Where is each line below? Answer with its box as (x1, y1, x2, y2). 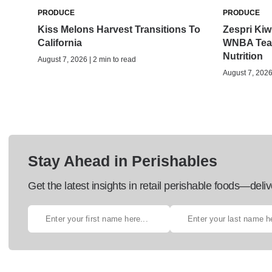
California (38, 37, 82, 48)
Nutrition (222, 50, 263, 61)
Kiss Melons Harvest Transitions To (38, 24, 200, 35)
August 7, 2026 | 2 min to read (38, 55, 136, 64)
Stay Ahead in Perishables (28, 152, 217, 169)
